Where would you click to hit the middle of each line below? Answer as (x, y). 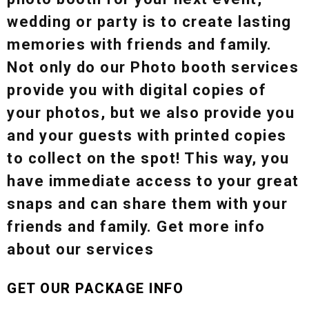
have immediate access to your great (153, 181)
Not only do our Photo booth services (153, 67)
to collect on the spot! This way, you (148, 158)
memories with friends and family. (140, 44)
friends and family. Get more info (136, 226)
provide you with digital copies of (137, 90)
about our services (83, 249)
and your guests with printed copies (147, 135)
